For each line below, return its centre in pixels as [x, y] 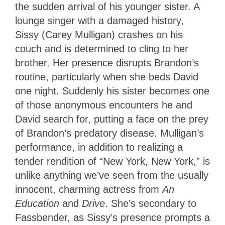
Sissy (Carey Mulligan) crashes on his [99, 34]
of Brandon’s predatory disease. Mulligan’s [109, 133]
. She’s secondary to [151, 203]
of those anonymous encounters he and [104, 105]
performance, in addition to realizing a [99, 147]
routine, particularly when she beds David [107, 77]
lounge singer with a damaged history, [99, 20]
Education [37, 203]
